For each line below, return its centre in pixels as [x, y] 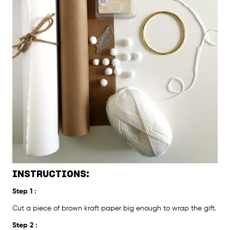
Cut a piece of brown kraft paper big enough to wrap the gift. [114, 208]
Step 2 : [25, 225]
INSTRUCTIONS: [51, 174]
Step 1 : [24, 191]
